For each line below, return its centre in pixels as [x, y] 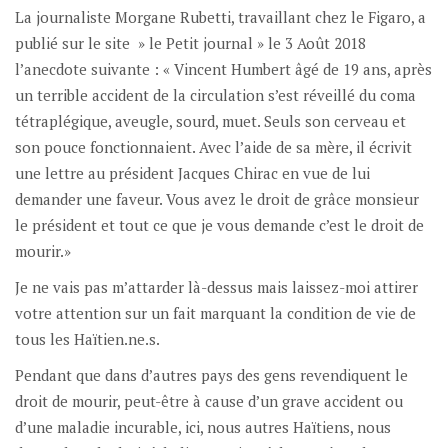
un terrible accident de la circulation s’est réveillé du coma [215, 94]
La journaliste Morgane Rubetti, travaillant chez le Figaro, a [220, 16]
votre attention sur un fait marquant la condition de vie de [215, 312]
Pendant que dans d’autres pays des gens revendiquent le [211, 374]
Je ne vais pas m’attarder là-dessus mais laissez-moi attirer [216, 286]
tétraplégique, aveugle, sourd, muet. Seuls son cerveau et [210, 120]
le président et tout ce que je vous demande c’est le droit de [219, 224]
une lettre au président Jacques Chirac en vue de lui [192, 172]
